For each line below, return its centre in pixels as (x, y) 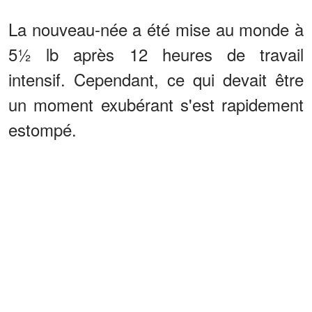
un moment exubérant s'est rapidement (156, 104)
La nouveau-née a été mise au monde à (156, 29)
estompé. (42, 130)
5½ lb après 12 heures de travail (156, 54)
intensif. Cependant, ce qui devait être (156, 79)
